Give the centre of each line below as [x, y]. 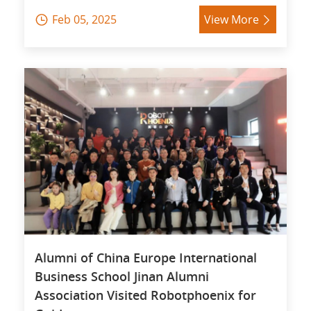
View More [232, 19]
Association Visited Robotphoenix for [145, 295]
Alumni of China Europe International [146, 258]
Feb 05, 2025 [84, 19]
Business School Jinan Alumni [122, 276]
